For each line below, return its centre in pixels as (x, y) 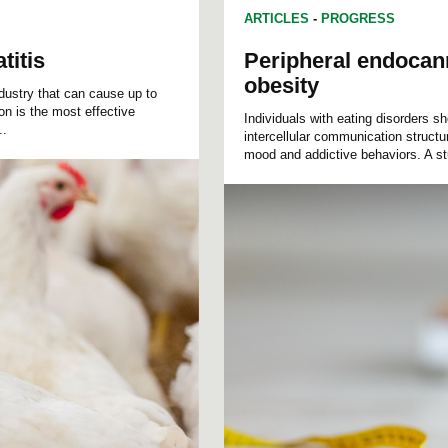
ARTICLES (276, 19)
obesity (281, 86)
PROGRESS (358, 19)
